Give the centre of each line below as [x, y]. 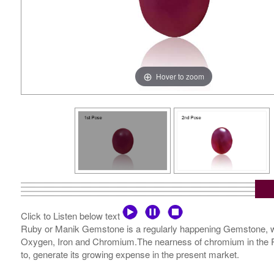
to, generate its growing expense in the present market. [130, 254]
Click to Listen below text [71, 216]
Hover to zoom [180, 76]
